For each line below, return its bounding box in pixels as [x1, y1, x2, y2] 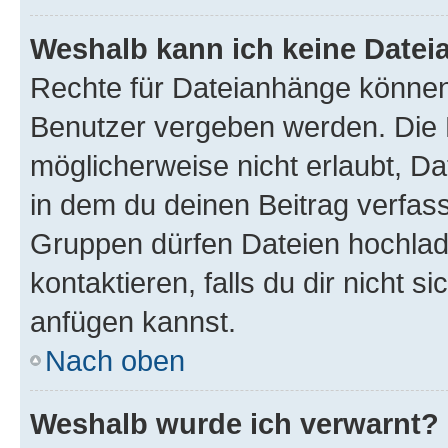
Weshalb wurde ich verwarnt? [30, 406, 439, 440]
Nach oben [45, 343, 185, 377]
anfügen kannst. [30, 304, 236, 338]
